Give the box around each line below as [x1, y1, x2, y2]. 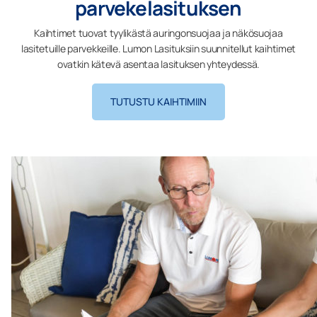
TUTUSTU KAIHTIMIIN [110, 94, 207, 108]
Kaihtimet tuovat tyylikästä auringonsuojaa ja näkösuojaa [34, 25, 283, 40]
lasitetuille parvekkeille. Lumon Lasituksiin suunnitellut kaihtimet [21, 41, 296, 55]
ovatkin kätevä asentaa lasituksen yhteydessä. [57, 57, 260, 71]
